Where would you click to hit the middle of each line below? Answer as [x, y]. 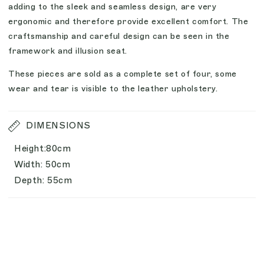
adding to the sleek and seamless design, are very [113, 7]
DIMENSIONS [58, 126]
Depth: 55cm [43, 180]
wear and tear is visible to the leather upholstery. [115, 89]
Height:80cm [43, 148]
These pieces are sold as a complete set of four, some [123, 74]
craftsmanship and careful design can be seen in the [119, 36]
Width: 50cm [42, 164]
